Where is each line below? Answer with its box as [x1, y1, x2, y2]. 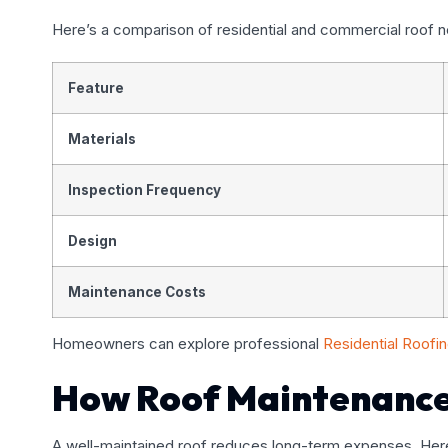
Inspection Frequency [68, 181, 221, 198]
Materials [68, 130, 136, 147]
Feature [68, 79, 124, 96]
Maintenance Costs [68, 283, 206, 300]
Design [68, 232, 117, 249]
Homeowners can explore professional [52, 333, 319, 353]
